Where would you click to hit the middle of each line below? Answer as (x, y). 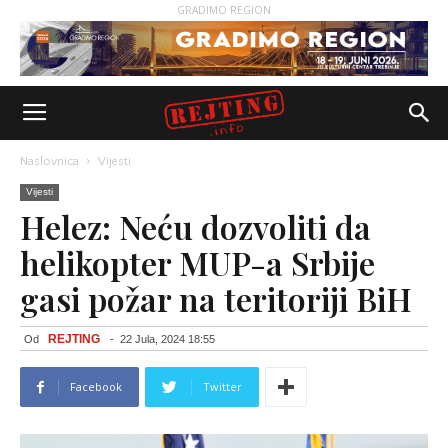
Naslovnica (49, 161)
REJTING (74, 339)
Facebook (96, 386)
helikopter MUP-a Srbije (197, 262)
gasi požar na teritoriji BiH (216, 298)
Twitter (222, 386)
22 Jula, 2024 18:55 (167, 339)
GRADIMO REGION (224, 10)
